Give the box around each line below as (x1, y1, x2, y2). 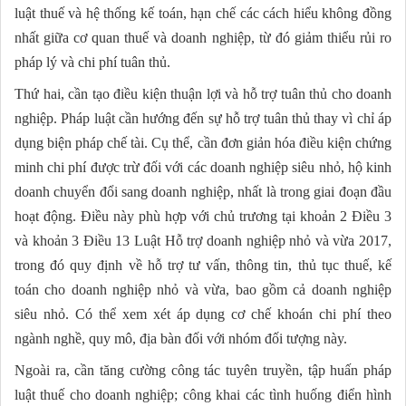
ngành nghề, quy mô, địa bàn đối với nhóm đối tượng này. (14, 330, 347, 346)
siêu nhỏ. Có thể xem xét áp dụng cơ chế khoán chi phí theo (14, 305, 391, 322)
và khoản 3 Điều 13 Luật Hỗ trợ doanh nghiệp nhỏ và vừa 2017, (14, 232, 391, 248)
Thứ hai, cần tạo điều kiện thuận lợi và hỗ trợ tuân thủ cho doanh (14, 85, 391, 101)
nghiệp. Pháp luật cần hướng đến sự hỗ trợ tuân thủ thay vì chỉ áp (14, 110, 391, 126)
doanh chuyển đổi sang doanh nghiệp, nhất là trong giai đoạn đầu (14, 183, 391, 199)
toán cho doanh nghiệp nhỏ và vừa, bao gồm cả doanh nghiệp (14, 281, 391, 297)
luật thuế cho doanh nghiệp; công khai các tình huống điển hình (14, 386, 391, 402)
